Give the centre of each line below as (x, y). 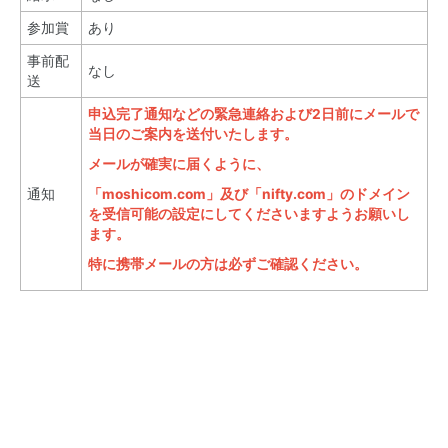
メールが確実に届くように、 (179, 164)
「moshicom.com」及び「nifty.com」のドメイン (249, 194)
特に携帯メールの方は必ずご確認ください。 (228, 264)
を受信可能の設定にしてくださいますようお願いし (249, 214)
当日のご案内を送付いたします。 (193, 134)
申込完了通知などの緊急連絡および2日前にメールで (253, 114)
